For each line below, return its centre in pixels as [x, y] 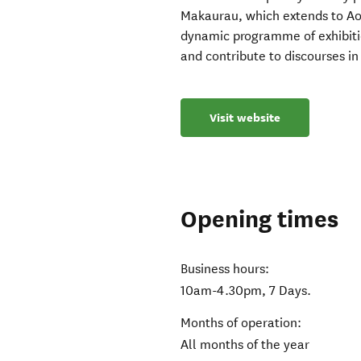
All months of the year [245, 345]
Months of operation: [241, 323]
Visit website [245, 118]
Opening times [260, 220]
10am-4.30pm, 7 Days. [246, 291]
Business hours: [225, 269]
